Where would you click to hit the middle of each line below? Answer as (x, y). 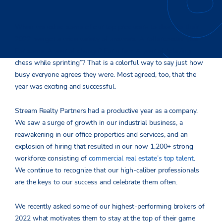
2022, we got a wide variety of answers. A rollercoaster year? (109, 39)
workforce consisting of (52, 159)
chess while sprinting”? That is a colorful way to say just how (109, 63)
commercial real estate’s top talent (141, 159)
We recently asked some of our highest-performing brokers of (110, 207)
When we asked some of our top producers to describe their (107, 27)
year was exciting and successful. (65, 87)
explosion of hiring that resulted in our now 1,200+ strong (104, 147)
